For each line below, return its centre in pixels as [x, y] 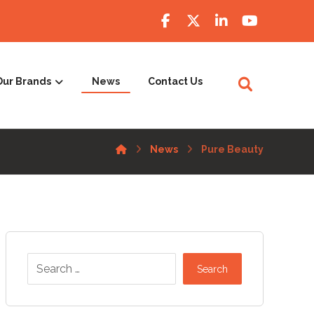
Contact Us [175, 81]
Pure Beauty [232, 149]
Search [212, 269]
